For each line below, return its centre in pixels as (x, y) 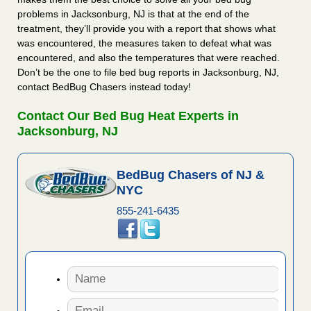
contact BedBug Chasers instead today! (104, 87)
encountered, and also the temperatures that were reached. (149, 58)
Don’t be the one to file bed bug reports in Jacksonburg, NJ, (148, 73)
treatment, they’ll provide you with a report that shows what (146, 29)
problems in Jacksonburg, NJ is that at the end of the (133, 14)
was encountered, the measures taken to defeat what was (144, 43)
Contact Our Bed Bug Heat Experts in (128, 116)
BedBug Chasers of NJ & (190, 175)
